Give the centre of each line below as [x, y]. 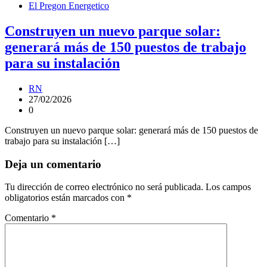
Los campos [228, 187]
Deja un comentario [53, 164]
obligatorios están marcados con [66, 198]
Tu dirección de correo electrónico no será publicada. [104, 187]
